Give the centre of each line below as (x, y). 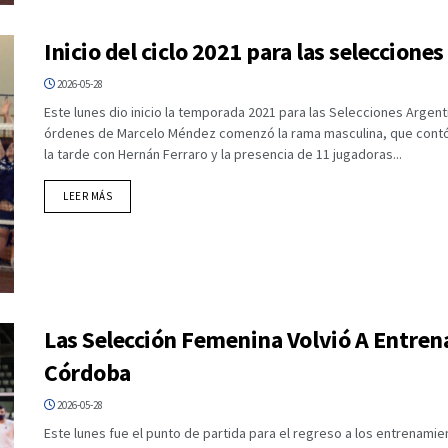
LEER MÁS (88, 196)
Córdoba (87, 372)
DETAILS (132, 195)
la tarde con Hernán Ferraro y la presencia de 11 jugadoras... (223, 154)
